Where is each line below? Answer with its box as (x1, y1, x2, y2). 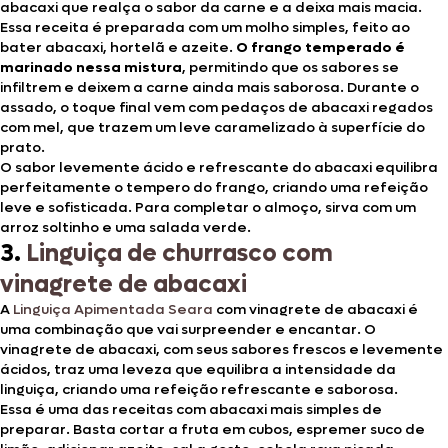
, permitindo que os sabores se (182, 57, 399, 77)
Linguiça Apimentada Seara (13, 299, 213, 319)
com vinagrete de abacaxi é (213, 299, 418, 319)
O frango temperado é (233, 37, 405, 57)
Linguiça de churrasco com (26, 237, 333, 269)
